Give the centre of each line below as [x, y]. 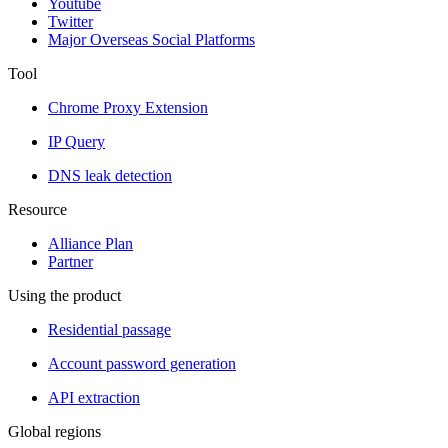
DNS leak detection [110, 175]
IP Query [76, 141]
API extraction [94, 397]
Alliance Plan [90, 243]
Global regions [54, 431]
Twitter [70, 21]
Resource [37, 209]
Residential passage [109, 329]
